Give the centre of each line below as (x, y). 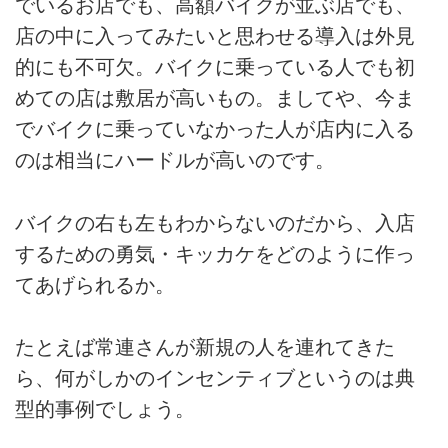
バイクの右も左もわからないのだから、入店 (215, 222)
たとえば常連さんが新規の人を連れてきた (205, 347)
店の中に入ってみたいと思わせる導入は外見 (215, 36)
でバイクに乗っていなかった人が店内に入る (215, 129)
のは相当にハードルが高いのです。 (175, 160)
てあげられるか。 (95, 284)
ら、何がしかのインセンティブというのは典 (215, 378)
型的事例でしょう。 (105, 409)
